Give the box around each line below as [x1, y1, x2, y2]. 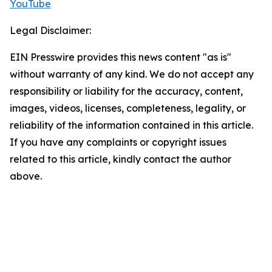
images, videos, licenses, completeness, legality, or [10, 102, 246, 115]
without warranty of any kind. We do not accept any [10, 68, 254, 81]
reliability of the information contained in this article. [10, 119, 253, 132]
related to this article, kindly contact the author [10, 153, 231, 166]
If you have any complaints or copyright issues [10, 136, 226, 149]
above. [10, 170, 42, 183]
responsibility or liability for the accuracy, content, [10, 85, 243, 98]
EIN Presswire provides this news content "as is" [10, 51, 231, 64]
